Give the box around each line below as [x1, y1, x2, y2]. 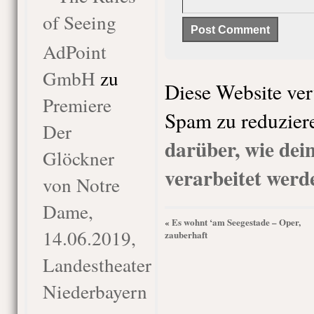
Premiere [42, 92, 111, 118]
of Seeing [42, 9, 116, 35]
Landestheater [42, 252, 151, 278]
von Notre [42, 172, 120, 198]
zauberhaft [164, 228, 207, 241]
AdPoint [42, 39, 107, 64]
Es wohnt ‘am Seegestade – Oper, [171, 215, 301, 228]
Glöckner [42, 145, 114, 171]
